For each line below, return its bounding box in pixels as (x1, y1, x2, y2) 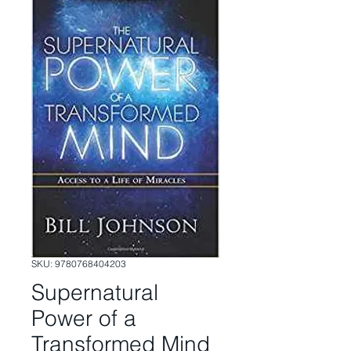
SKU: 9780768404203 (31, 258, 126, 270)
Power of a (31, 305, 136, 332)
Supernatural (31, 279, 158, 306)
